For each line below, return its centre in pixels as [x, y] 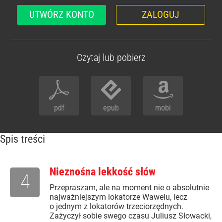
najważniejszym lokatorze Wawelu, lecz [118, 197]
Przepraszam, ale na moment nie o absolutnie [129, 188]
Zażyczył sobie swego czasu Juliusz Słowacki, [131, 216]
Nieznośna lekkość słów [103, 172]
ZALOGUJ [161, 14]
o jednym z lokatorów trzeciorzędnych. [116, 206]
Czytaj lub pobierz [111, 57]
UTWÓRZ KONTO [61, 14]
